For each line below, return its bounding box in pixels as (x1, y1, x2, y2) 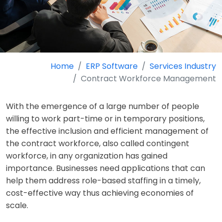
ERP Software (86, 60, 138, 72)
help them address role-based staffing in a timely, (6, 174, 201, 186)
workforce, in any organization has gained (6, 150, 167, 162)
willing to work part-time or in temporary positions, (6, 112, 205, 124)
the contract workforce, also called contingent (6, 137, 189, 149)
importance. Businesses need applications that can (6, 162, 205, 174)
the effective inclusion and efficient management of (6, 125, 209, 137)
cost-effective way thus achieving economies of (6, 187, 194, 199)
